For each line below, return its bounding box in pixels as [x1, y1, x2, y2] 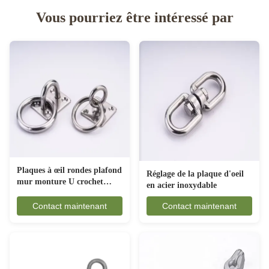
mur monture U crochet [17, 177, 103, 187]
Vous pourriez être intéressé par [35, 10, 234, 25]
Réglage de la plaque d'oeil [147, 169, 244, 178]
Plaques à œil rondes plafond [17, 166, 122, 175]
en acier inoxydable [147, 181, 217, 190]
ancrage [17, 189, 45, 198]
